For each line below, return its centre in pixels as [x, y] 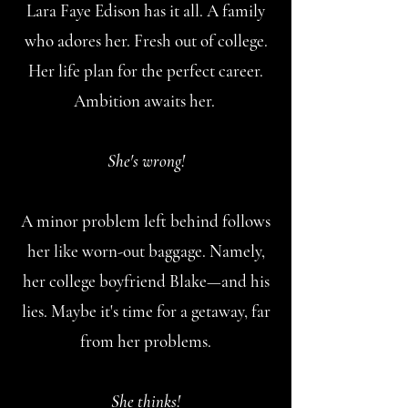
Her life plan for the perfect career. [146, 71]
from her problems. [146, 341]
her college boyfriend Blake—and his [146, 281]
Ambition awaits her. [146, 101]
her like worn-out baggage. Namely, [146, 251]
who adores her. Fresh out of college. [146, 41]
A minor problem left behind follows [146, 221]
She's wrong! [146, 161]
